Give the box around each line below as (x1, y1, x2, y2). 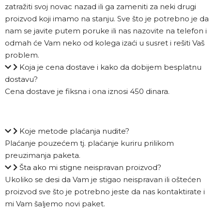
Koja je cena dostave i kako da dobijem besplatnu (19, 62, 201, 72)
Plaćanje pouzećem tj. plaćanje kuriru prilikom (5, 139, 174, 148)
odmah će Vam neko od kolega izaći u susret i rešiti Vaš (5, 38, 204, 48)
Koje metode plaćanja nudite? (19, 126, 129, 136)
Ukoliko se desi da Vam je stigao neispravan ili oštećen (5, 175, 201, 185)
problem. (5, 50, 39, 60)
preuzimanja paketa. (5, 151, 80, 160)
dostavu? (5, 75, 38, 84)
